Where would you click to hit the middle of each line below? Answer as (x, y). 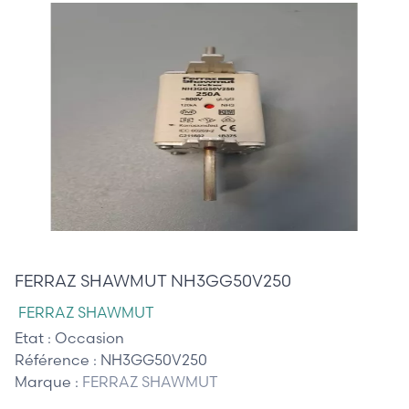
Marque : (48, 381)
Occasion (89, 337)
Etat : (35, 337)
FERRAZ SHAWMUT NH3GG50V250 (153, 280)
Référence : (58, 359)
